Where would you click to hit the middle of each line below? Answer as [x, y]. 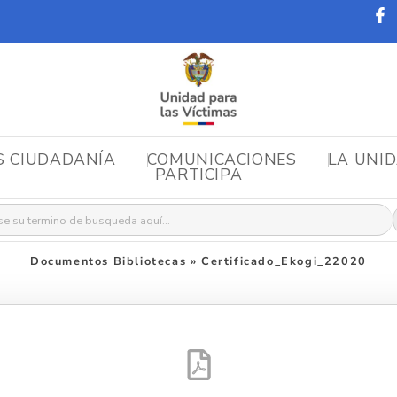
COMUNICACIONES [222, 159]
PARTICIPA [198, 175]
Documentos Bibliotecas [109, 262]
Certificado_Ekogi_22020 [284, 262]
